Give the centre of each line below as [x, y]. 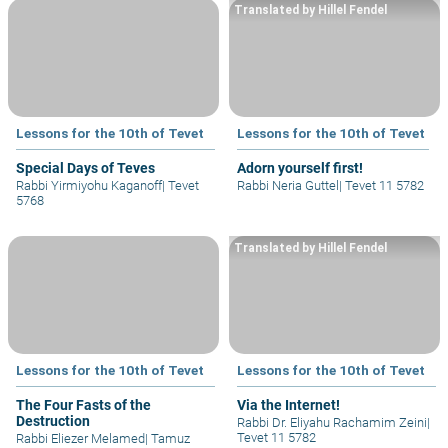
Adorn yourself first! [300, 167]
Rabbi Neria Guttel [288, 185]
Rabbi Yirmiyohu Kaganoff [89, 185]
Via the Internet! [288, 404]
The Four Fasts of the [83, 404]
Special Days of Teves [85, 167]
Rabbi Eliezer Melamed [80, 438]
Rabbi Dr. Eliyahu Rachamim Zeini [332, 422]
